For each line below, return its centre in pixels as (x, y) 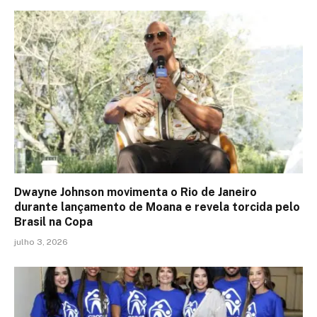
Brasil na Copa (53, 221)
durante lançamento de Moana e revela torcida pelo (157, 207)
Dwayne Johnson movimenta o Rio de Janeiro (136, 192)
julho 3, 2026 (41, 242)
